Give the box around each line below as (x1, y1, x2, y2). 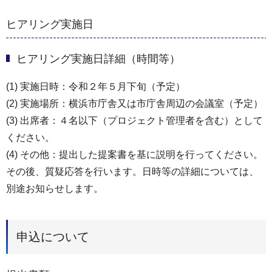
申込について (16, 230, 89, 244)
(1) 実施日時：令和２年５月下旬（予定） (6, 81, 185, 92)
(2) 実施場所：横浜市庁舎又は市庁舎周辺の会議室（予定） (6, 98, 263, 109)
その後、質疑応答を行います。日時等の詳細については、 (6, 166, 259, 177)
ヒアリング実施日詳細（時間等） (16, 53, 180, 66)
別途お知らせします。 (6, 183, 103, 194)
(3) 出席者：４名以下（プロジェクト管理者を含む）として (6, 115, 263, 126)
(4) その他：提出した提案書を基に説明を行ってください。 (6, 149, 263, 160)
